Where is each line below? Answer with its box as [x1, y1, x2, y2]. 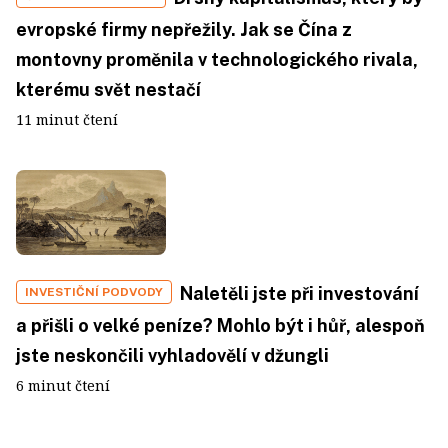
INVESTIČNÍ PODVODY [25, 284, 163, 299]
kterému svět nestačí [16, 79, 201, 100]
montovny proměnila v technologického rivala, [16, 49, 418, 70]
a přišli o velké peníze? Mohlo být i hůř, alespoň [16, 314, 425, 336]
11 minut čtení [16, 110, 118, 129]
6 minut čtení [16, 375, 110, 395]
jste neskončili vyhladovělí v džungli [16, 344, 329, 366]
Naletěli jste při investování [180, 282, 419, 304]
